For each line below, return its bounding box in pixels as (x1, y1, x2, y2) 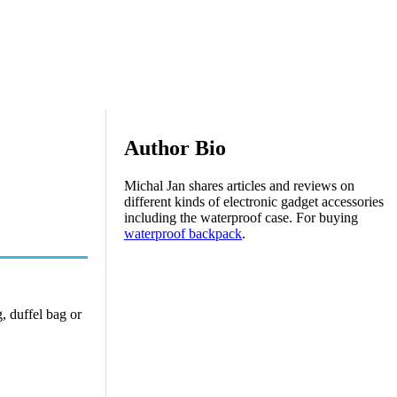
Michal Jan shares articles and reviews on (124, 177, 354, 193)
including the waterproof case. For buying (124, 209, 358, 225)
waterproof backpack (124, 225, 242, 241)
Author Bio (124, 136, 226, 160)
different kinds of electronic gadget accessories (124, 193, 384, 209)
